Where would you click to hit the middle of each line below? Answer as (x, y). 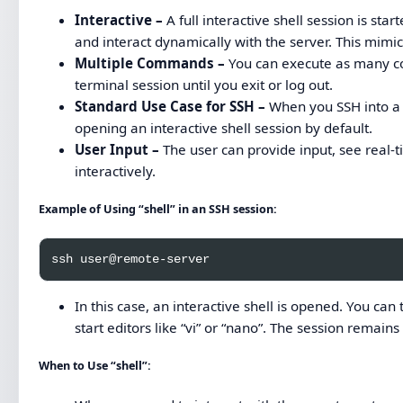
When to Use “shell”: (95, 366)
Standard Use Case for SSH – (170, 107)
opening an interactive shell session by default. (224, 128)
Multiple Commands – (150, 63)
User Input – (117, 150)
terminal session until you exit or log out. (204, 85)
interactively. (116, 171)
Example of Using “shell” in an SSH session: (158, 210)
